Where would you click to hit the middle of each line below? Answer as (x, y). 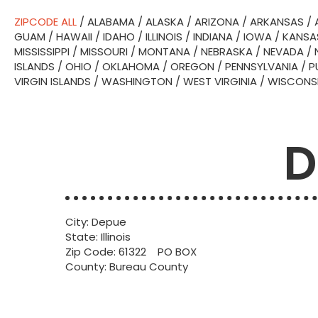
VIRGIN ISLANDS (53, 81)
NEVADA (284, 51)
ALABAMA (111, 22)
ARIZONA (217, 22)
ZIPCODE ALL (45, 22)
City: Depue (96, 222)
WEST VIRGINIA (220, 81)
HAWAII (74, 37)
